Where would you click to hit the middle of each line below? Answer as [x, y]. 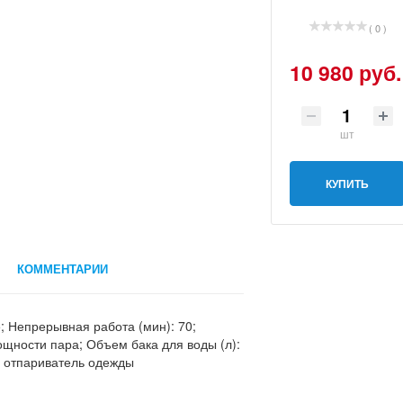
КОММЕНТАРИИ [63, 268]
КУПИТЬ [347, 183]
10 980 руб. [345, 72]
